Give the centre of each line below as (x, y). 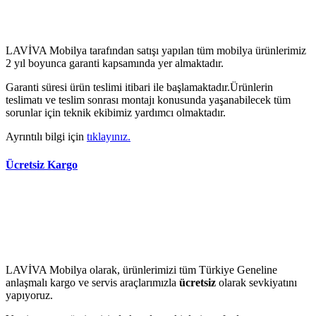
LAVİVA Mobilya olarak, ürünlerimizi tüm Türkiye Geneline (141, 269)
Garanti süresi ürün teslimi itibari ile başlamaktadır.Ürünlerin (139, 87)
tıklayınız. (109, 137)
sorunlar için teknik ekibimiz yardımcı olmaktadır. (116, 113)
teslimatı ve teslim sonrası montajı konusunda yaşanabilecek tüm (148, 100)
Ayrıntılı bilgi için (46, 137)
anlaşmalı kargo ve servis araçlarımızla (92, 282)
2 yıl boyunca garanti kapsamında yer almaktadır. (115, 63)
